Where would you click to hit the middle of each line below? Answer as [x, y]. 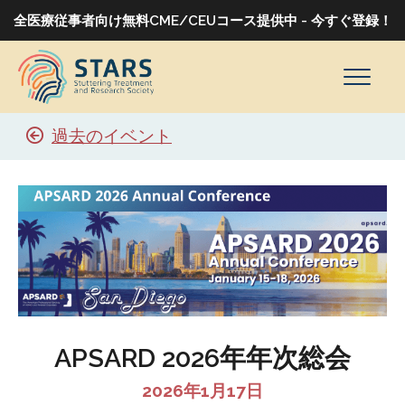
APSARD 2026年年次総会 [202, 358]
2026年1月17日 [202, 391]
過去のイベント [112, 136]
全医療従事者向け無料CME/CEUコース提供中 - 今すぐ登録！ [202, 20]
